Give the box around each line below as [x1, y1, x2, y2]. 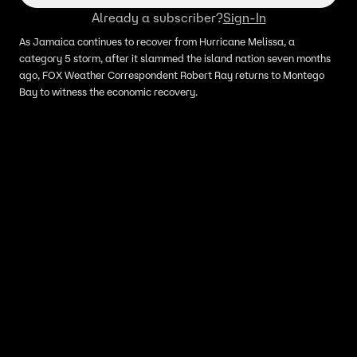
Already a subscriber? [91, 10, 223, 25]
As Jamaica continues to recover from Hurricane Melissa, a [19, 35, 295, 49]
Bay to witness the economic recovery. [19, 85, 200, 99]
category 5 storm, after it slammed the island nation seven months [19, 52, 331, 65]
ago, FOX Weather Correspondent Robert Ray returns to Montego [19, 69, 324, 82]
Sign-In [222, 10, 266, 25]
